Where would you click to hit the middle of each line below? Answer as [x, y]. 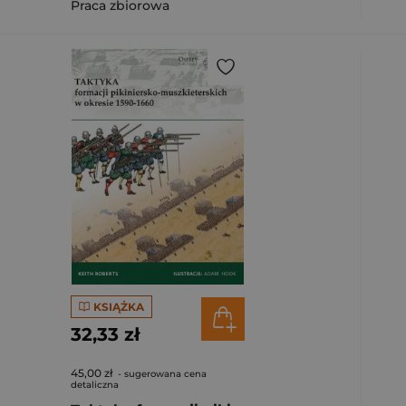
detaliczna [95, 385]
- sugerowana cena [161, 374]
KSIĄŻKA [118, 306]
